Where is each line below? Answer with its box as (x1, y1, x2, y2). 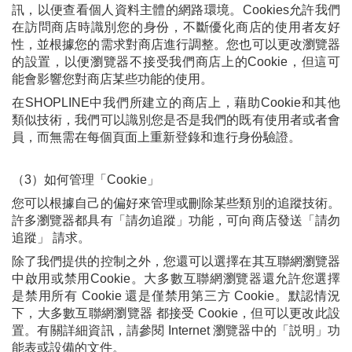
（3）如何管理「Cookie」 (12, 172, 159, 186)
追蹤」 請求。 (12, 230, 90, 244)
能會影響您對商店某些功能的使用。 (12, 71, 213, 86)
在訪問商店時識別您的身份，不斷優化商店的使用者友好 (12, 20, 340, 34)
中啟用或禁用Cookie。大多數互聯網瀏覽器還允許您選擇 (12, 271, 340, 285)
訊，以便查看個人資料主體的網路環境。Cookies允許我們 (12, 2, 340, 16)
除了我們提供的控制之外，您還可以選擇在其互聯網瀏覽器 (12, 254, 340, 268)
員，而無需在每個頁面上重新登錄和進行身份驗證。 (12, 130, 301, 144)
